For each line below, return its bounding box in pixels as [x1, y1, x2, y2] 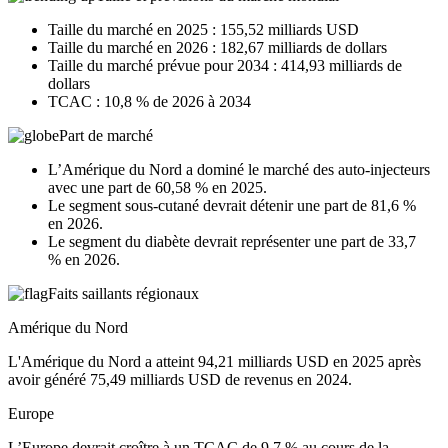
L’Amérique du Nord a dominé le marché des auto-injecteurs [48, 160, 430, 178]
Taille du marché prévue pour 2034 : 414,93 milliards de [48, 56, 402, 74]
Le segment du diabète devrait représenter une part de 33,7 [48, 232, 416, 250]
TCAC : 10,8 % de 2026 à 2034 [48, 92, 251, 110]
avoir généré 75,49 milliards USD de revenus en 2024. [8, 370, 352, 388]
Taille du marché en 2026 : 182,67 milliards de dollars [48, 38, 387, 56]
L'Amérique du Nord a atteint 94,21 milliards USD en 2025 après [8, 352, 421, 370]
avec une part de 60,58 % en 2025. [48, 178, 267, 196]
